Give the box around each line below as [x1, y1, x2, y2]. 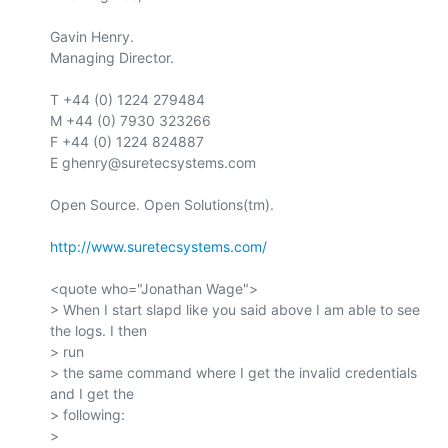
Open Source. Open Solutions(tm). [50, 195, 274, 213]
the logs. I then [50, 321, 147, 339]
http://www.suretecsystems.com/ [50, 237, 267, 255]
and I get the [50, 384, 134, 402]
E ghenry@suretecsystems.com [50, 153, 256, 171]
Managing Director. [50, 48, 174, 66]
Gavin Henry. [50, 27, 134, 45]
